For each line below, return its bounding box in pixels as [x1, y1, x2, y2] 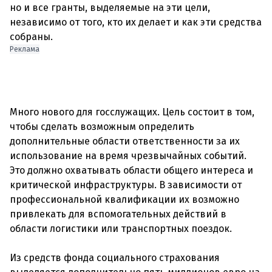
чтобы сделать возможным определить [10, 121, 194, 132]
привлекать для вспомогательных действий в [10, 208, 226, 220]
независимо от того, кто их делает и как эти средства [10, 16, 262, 28]
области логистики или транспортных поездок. [10, 223, 232, 234]
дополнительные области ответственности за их [10, 135, 240, 147]
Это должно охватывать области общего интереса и [10, 165, 253, 176]
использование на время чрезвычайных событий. [10, 150, 246, 161]
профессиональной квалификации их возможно [10, 194, 239, 205]
